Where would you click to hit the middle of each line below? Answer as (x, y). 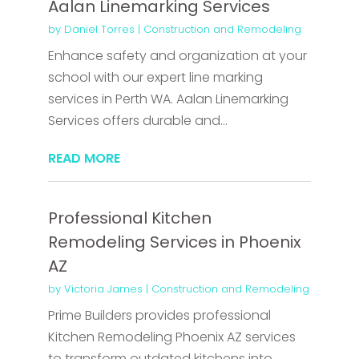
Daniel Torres (99, 30)
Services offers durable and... (137, 121)
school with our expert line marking (155, 78)
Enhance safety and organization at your (177, 56)
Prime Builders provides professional (159, 316)
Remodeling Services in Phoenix (174, 242)
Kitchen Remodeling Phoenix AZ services (171, 337)
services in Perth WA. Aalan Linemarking (168, 99)
